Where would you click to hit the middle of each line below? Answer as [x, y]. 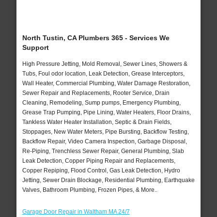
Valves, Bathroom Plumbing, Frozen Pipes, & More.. [90, 190]
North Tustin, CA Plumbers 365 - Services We [96, 38]
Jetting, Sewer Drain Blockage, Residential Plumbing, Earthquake [108, 180]
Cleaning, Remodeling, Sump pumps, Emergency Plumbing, [101, 103]
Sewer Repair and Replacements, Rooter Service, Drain [96, 93]
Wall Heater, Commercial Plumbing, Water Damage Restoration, [106, 84]
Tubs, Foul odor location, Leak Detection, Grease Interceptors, [103, 74]
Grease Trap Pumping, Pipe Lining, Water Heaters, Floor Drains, [106, 113]
